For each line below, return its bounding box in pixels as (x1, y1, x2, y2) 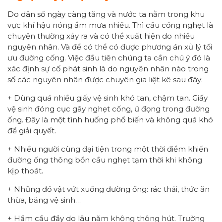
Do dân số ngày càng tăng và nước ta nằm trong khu (7, 9, 205, 19)
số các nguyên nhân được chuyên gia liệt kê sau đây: (7, 74, 203, 84)
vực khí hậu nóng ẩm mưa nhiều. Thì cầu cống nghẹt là (7, 20, 213, 30)
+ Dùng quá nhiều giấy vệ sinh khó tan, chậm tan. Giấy (7, 93, 208, 103)
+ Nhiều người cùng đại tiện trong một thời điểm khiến (7, 144, 208, 154)
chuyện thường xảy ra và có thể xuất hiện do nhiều (7, 31, 195, 41)
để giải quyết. (7, 125, 56, 135)
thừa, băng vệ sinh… (7, 195, 81, 205)
